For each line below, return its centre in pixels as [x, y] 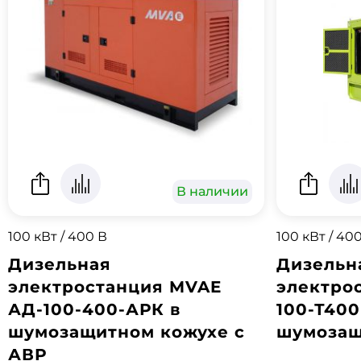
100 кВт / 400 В [58, 237]
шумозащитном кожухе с [127, 332]
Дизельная [60, 264]
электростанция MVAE [115, 287]
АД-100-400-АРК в [94, 309]
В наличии [213, 191]
